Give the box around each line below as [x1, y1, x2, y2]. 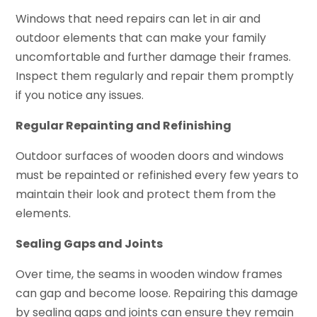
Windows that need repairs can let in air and [16, 11, 261, 28]
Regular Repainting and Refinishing [16, 117, 232, 134]
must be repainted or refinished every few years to [16, 167, 299, 184]
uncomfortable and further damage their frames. [16, 49, 292, 66]
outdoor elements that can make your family [16, 30, 267, 47]
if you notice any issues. [16, 87, 144, 104]
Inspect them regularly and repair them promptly [16, 68, 294, 85]
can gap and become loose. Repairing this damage [16, 285, 299, 302]
